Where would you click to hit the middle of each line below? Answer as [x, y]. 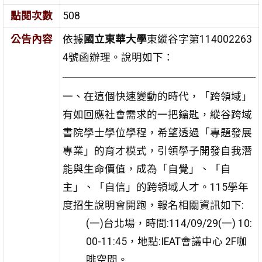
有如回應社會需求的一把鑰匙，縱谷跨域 [157, 115]
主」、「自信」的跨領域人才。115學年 [155, 187]
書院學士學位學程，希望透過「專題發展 [157, 133]
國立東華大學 [115, 39]
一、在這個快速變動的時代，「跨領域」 [157, 97]
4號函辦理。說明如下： [118, 58]
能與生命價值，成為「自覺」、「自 [146, 169]
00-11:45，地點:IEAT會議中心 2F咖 [166, 242]
